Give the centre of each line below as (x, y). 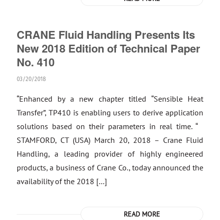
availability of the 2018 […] (62, 181)
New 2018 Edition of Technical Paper (108, 48)
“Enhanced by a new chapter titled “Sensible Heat (110, 99)
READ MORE (142, 214)
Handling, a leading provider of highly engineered (110, 154)
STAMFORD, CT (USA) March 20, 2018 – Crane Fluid (110, 140)
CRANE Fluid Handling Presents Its (106, 34)
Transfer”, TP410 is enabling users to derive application (110, 112)
